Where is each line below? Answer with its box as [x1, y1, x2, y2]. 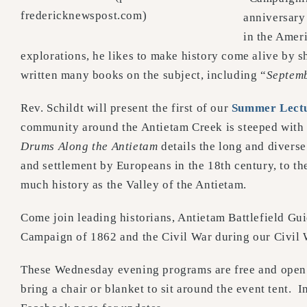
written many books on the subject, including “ [21, 69, 267, 82]
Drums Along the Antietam [21, 140, 158, 153]
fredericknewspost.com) [21, 8, 147, 22]
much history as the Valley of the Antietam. [21, 178, 247, 191]
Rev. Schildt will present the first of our [21, 101, 232, 114]
